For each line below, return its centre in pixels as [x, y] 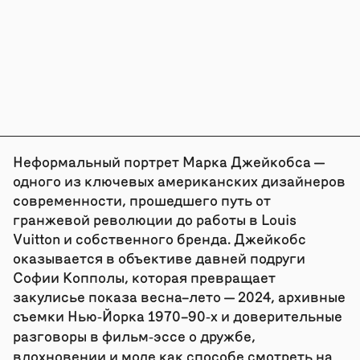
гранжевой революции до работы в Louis [154, 219]
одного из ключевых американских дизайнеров [179, 180]
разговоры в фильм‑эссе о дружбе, [134, 335]
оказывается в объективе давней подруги [159, 257]
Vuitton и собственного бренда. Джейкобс [159, 238]
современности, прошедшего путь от [141, 199]
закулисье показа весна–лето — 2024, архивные [179, 296]
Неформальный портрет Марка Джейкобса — [168, 161]
